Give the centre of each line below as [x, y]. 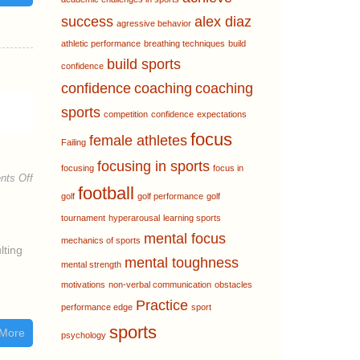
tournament [83, 218]
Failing [74, 142]
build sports [144, 64]
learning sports [192, 218]
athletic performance [101, 43]
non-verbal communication [160, 284]
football [106, 193]
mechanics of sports [101, 240]
